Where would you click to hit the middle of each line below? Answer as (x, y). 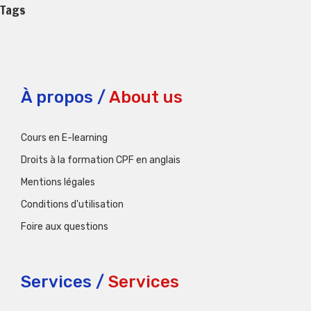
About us (146, 97)
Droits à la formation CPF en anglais (101, 160)
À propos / (63, 97)
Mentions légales (58, 182)
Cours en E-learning (64, 137)
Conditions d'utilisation (72, 204)
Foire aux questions (65, 226)
